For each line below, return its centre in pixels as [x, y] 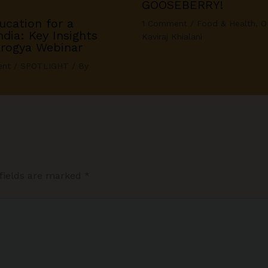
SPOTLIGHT [45, 66]
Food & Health [226, 24]
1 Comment [164, 24]
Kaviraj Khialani [172, 37]
